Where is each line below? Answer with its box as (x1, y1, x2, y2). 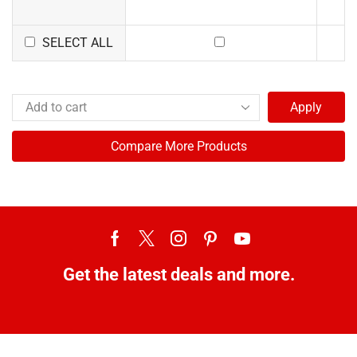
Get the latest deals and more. (62, 264, 295, 285)
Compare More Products (110, 138, 247, 154)
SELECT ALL (42, 34, 113, 50)
